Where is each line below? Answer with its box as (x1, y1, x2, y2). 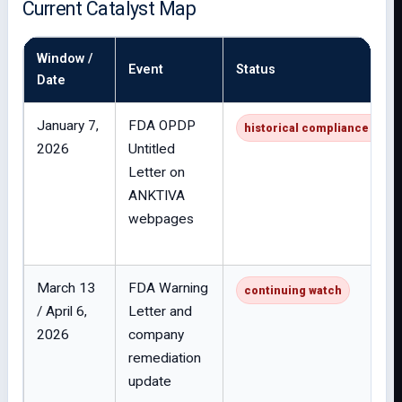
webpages (128, 211, 194, 227)
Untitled (128, 141, 175, 157)
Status (236, 62, 275, 77)
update (128, 373, 171, 389)
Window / (37, 51, 92, 66)
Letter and (128, 303, 192, 319)
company (128, 327, 184, 343)
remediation (128, 350, 201, 366)
